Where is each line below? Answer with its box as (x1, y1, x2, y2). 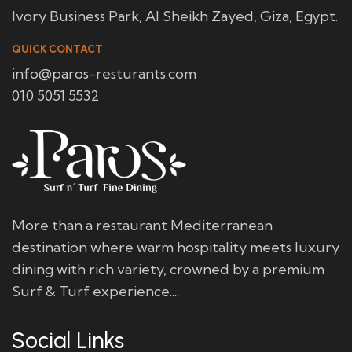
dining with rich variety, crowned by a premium (12, 259, 324, 278)
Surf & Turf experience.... (12, 281, 179, 300)
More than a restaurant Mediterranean (12, 215, 273, 234)
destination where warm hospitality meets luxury (12, 237, 339, 256)
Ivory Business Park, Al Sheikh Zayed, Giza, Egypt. (12, 6, 338, 25)
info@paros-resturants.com (12, 64, 196, 82)
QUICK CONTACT (12, 42, 103, 56)
